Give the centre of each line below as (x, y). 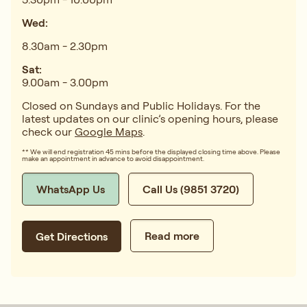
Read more (172, 236)
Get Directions (72, 237)
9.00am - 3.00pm (65, 83)
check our (48, 132)
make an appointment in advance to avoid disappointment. (113, 159)
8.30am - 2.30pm (67, 46)
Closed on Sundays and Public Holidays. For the (141, 106)
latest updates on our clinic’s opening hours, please (150, 119)
